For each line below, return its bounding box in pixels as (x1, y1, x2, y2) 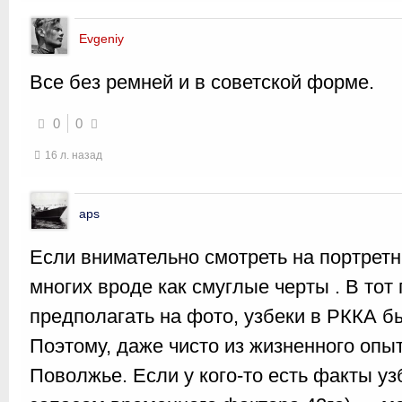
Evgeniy (79, 31, 124, 46)
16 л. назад (45, 149, 102, 162)
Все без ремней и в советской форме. (30, 71, 374, 93)
